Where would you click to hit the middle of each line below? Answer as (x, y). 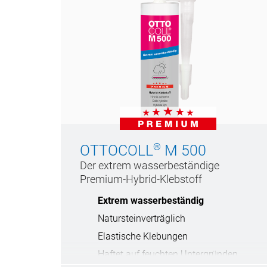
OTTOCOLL (117, 151)
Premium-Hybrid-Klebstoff (141, 179)
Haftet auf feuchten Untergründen (168, 254)
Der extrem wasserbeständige (150, 166)
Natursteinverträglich (142, 219)
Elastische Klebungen (143, 237)
